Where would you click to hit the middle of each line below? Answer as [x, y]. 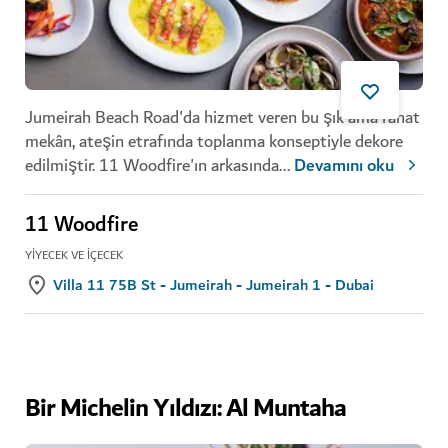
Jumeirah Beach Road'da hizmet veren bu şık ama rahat [222, 118]
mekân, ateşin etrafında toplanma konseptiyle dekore [214, 142]
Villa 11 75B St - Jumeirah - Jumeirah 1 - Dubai [213, 285]
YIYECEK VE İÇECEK [74, 256]
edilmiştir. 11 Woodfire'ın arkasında [152, 166]
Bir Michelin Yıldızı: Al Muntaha [185, 409]
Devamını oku [344, 166]
